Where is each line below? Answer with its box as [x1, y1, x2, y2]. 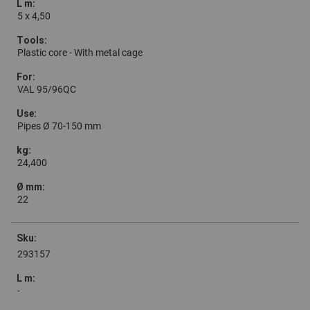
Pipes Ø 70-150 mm [17, 120, 101, 132]
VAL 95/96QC [17, 84, 76, 95]
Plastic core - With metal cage [17, 47, 143, 59]
